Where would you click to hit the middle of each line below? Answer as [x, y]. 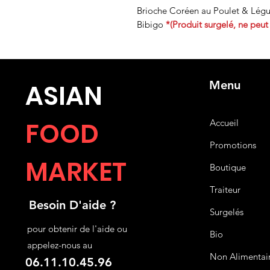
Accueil [224, 123]
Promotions [233, 145]
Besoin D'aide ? [73, 205]
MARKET [76, 172]
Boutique [228, 168]
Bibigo [151, 25]
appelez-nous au [60, 245]
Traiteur [225, 190]
